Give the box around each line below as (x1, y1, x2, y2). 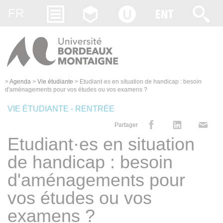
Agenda (9, 78, 31, 85)
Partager (114, 121, 138, 128)
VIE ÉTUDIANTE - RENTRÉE (7, 104, 114, 113)
